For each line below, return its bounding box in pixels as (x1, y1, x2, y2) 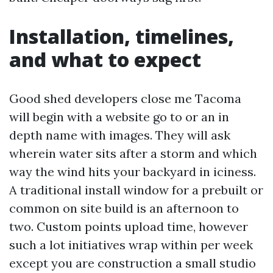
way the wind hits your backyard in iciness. (9, 164, 256, 179)
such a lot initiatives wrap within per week (9, 237, 253, 252)
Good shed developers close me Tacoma (9, 91, 241, 106)
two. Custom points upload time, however (9, 219, 248, 234)
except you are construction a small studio (9, 255, 256, 271)
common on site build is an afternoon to (9, 200, 239, 216)
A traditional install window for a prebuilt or (9, 182, 263, 197)
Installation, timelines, (9, 23, 234, 49)
